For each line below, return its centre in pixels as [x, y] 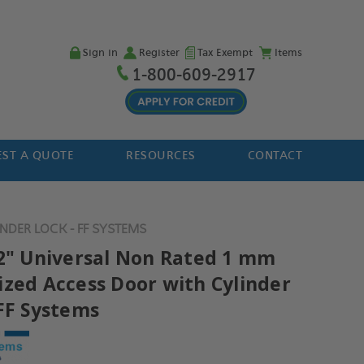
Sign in [100, 53]
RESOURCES [161, 156]
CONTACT [275, 156]
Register [159, 53]
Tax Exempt [225, 53]
